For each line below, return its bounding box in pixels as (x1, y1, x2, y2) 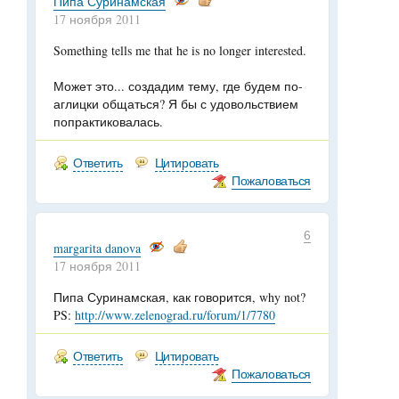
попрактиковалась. (53, 113, 163, 130)
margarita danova (53, 240, 141, 256)
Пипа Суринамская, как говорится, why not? (53, 289, 305, 305)
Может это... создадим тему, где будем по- (53, 77, 303, 94)
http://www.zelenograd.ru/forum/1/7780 (75, 306, 275, 323)
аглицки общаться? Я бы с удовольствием (53, 95, 298, 112)
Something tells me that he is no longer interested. (53, 42, 306, 59)
